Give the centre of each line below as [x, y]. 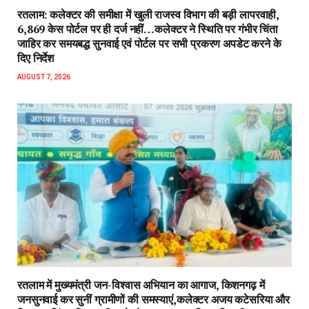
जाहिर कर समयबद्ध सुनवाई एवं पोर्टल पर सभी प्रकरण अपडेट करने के [149, 44]
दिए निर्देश [36, 58]
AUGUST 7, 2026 [44, 77]
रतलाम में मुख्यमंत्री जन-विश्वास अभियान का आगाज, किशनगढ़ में [141, 285]
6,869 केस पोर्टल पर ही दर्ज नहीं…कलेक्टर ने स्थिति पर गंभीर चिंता [148, 29]
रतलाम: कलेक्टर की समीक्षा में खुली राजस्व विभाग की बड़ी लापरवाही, [148, 15]
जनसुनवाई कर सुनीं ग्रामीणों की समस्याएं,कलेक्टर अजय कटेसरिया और [153, 300]
